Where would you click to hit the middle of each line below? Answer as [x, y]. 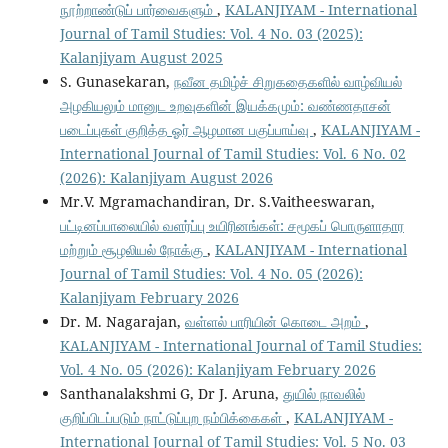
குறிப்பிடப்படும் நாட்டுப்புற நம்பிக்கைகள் [172, 418]
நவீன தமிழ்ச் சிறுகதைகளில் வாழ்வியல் [287, 82]
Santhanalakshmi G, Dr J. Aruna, [171, 394]
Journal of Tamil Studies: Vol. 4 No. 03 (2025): [211, 34]
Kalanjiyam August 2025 [141, 58]
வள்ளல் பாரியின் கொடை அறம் [274, 322]
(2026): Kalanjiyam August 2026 [166, 178]
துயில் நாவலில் [323, 394]
